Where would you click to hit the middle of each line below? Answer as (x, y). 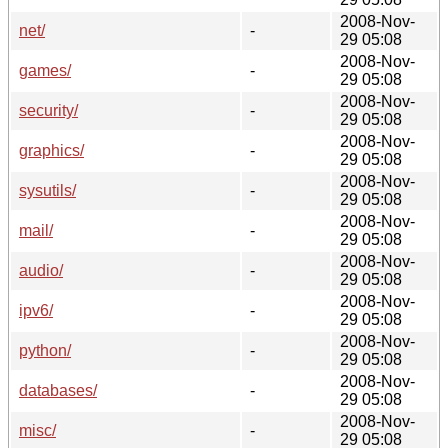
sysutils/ (47, 190)
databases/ (58, 390)
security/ (48, 110)
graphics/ (51, 150)
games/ (45, 70)
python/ (45, 350)
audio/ (41, 270)
